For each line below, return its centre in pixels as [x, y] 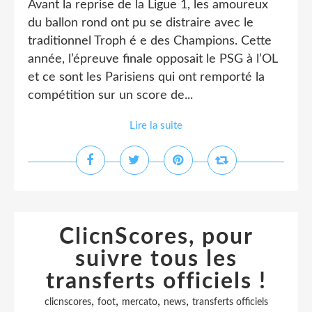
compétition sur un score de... [110, 95]
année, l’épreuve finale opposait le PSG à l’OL [153, 59]
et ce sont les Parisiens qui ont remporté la [146, 77]
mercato [139, 302]
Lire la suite [156, 126]
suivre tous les [156, 259]
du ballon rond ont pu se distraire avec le [141, 23]
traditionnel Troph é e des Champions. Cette [150, 41]
